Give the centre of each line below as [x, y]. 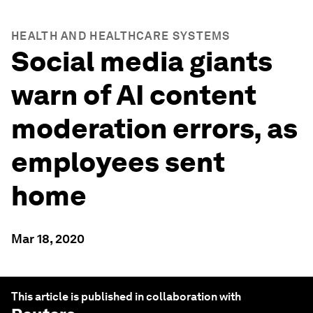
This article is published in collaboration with [126, 297]
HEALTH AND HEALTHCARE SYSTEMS [121, 36]
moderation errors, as [154, 129]
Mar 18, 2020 [48, 239]
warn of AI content [134, 95]
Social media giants [142, 61]
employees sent [118, 162]
